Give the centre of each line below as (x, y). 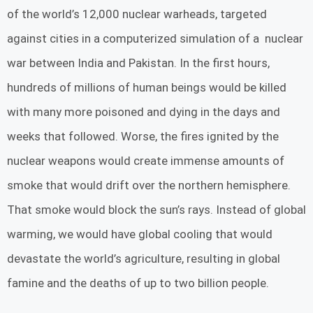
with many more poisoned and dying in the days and (144, 112)
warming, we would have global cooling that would (140, 234)
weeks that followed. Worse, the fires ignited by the (143, 137)
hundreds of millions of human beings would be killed (147, 88)
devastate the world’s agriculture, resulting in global (144, 259)
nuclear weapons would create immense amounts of (146, 161)
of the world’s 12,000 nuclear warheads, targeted (137, 14)
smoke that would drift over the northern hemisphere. (149, 185)
